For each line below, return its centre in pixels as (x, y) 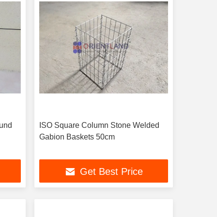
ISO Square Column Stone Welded (99, 125)
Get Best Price (111, 172)
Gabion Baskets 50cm (77, 137)
